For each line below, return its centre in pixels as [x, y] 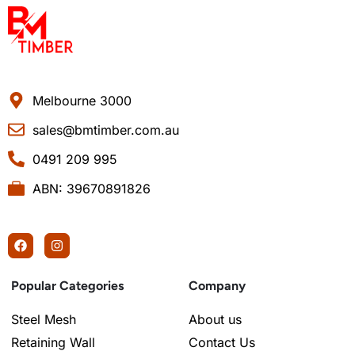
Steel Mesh [44, 319]
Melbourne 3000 [82, 100]
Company [217, 285]
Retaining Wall [53, 342]
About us [215, 319]
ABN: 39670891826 [92, 188]
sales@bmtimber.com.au [106, 130]
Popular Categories [67, 285]
